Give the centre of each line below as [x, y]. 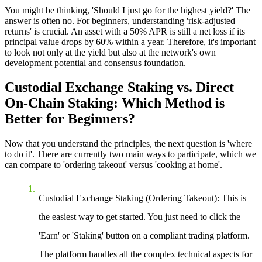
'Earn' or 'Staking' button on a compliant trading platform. [144, 236]
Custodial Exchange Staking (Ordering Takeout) [128, 198]
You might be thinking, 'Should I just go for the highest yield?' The [127, 10]
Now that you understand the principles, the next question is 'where [128, 144]
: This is [232, 198]
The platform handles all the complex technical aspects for [145, 254]
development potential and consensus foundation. [95, 63]
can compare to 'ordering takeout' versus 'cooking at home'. [113, 165]
